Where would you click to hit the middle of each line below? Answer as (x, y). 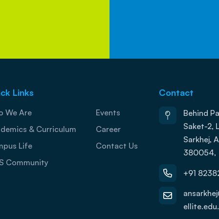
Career (108, 129)
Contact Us (117, 146)
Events (108, 113)
